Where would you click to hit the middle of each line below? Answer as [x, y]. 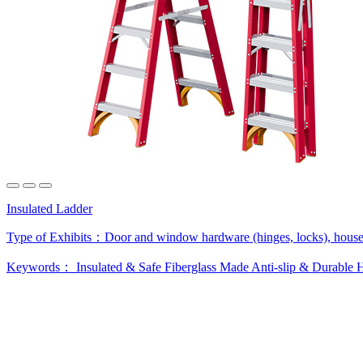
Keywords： [41, 267]
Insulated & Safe [119, 267]
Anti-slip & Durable [302, 267]
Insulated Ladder [49, 209]
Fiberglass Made [207, 267]
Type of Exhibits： [56, 237]
